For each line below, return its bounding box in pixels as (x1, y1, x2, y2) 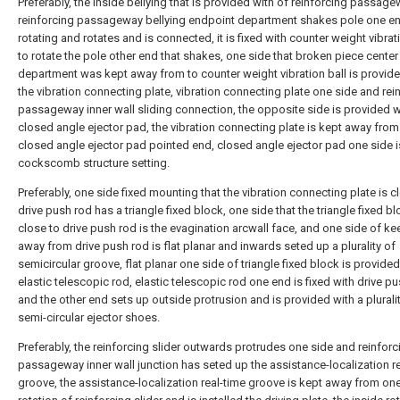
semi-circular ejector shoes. (18, 311, 160, 324)
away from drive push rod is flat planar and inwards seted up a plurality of (18, 239, 396, 253)
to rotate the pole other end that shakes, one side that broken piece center (18, 49, 398, 62)
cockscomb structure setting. (18, 156, 170, 170)
